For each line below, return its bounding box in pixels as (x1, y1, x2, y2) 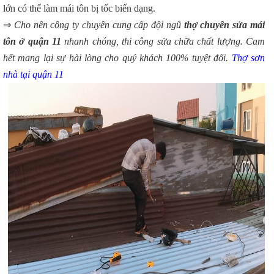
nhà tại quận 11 (3, 69, 64, 80)
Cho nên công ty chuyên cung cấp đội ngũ (13, 20, 181, 31)
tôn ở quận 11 (3, 36, 61, 47)
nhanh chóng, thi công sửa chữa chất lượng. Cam (61, 36, 265, 47)
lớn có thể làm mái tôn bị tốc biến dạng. (3, 3, 155, 14)
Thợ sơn (231, 53, 265, 64)
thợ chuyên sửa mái (180, 20, 265, 31)
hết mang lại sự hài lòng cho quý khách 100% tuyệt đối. (3, 53, 232, 64)
